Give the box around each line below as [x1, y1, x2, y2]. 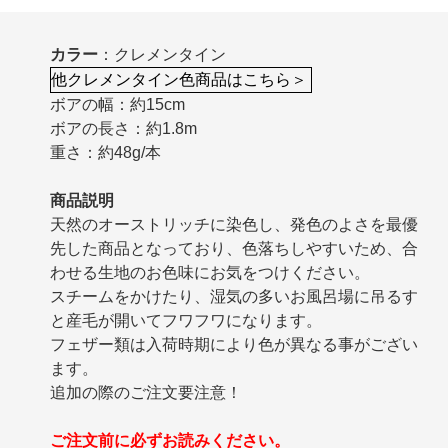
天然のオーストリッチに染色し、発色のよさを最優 [50, 215, 418, 233]
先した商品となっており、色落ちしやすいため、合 [50, 239, 418, 257]
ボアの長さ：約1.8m [50, 119, 197, 137]
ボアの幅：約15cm [50, 95, 185, 113]
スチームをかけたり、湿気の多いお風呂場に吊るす [50, 287, 418, 305]
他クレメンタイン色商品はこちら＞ [51, 70, 307, 88]
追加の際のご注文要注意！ [50, 383, 242, 401]
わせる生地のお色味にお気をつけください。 [50, 263, 370, 281]
